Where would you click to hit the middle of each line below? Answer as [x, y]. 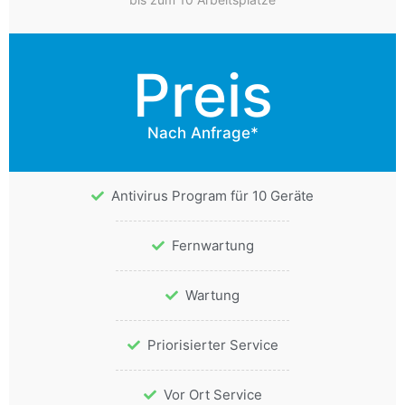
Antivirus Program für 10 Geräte [212, 196]
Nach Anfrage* [202, 133]
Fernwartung [212, 246]
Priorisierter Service [212, 345]
